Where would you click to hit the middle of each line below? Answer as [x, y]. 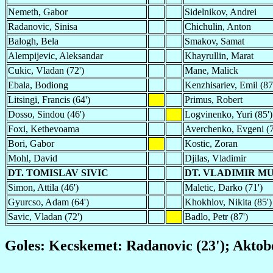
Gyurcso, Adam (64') [48, 202]
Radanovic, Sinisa [43, 26]
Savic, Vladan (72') [45, 216]
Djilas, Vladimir [215, 158]
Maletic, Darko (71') [224, 187]
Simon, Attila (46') [43, 187]
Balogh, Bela [33, 41]
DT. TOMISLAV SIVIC [58, 172]
